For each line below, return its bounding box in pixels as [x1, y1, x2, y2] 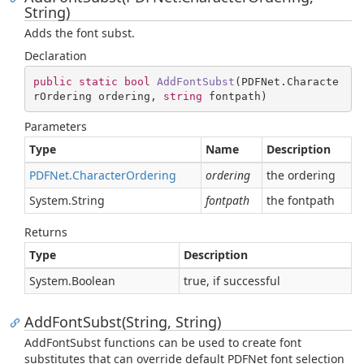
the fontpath [266, 193, 335, 208]
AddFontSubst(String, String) [24, 312, 221, 331]
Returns [24, 224, 67, 240]
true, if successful [184, 273, 280, 288]
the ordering [266, 167, 336, 183]
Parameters [24, 119, 87, 134]
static [78, 75, 118, 88]
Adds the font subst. [24, 25, 135, 41]
